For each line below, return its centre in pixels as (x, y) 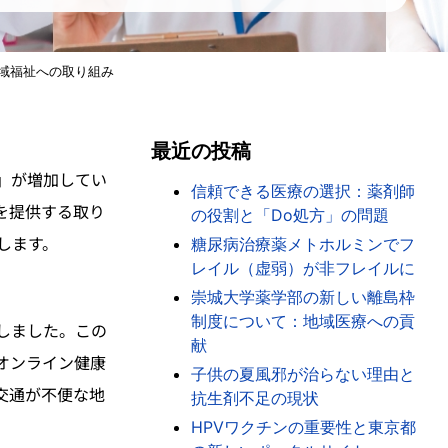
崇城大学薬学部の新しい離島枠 (302, 297)
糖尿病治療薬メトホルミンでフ (302, 244)
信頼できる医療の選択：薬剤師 (302, 191)
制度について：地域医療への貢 (302, 321)
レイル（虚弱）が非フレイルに (302, 268)
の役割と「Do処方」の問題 (289, 215)
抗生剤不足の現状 (254, 398)
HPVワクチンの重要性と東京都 (303, 427)
